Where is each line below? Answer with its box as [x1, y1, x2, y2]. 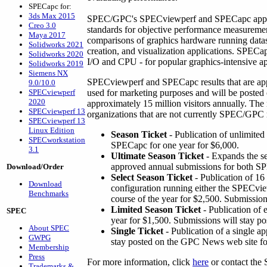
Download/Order [7, 162, 64, 171]
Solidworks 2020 [29, 49, 83, 58]
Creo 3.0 [29, 21, 56, 30]
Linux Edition [29, 126, 74, 135]
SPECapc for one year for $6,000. [111, 140, 239, 150]
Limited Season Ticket [111, 204, 201, 215]
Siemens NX [29, 69, 68, 77]
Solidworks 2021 [29, 40, 83, 49]
